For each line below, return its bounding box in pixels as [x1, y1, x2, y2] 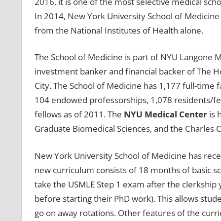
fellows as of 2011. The [34, 109, 124, 120]
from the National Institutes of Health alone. [34, 24, 203, 36]
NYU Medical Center [123, 109, 207, 120]
